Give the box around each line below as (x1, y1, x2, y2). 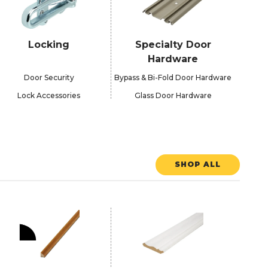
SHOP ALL (175, 160, 221, 169)
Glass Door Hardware (134, 91, 212, 100)
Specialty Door (135, 39, 211, 51)
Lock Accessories (17, 91, 81, 100)
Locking (28, 39, 70, 51)
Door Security (23, 73, 74, 83)
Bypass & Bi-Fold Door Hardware (114, 73, 232, 83)
